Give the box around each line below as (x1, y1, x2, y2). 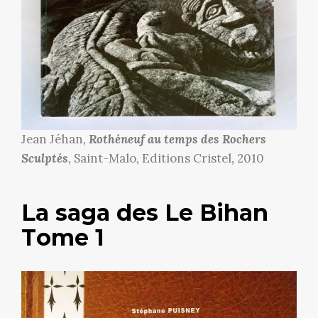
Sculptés (21, 150, 68, 166)
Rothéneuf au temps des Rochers (89, 131, 266, 147)
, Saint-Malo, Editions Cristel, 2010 (68, 150, 264, 166)
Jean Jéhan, (21, 131, 89, 147)
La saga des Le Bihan (21, 198, 268, 226)
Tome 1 (21, 223, 104, 251)
